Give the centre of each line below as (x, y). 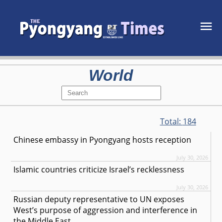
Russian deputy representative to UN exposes (99, 199)
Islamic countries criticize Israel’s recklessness (99, 170)
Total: (171, 122)
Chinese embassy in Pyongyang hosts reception (103, 140)
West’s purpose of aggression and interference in (106, 210)
